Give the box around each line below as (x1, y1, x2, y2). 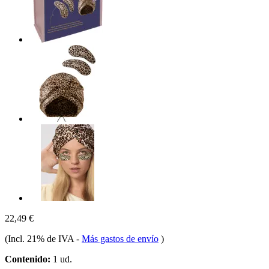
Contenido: (5, 253, 50, 264)
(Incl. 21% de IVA (5, 233, 76, 244)
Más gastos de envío (82, 233, 159, 244)
